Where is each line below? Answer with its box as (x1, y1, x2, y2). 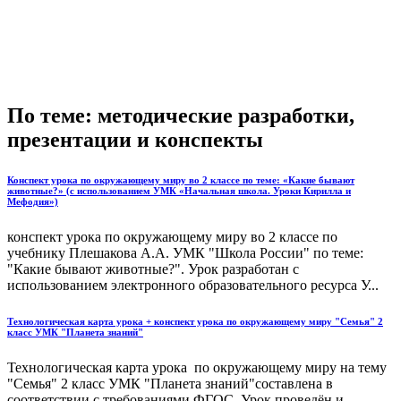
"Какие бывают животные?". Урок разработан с (7, 260, 299, 277)
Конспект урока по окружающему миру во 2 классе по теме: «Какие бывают (7, 174, 354, 185)
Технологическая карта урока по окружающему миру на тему (7, 359, 387, 375)
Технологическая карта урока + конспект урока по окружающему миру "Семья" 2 (7, 315, 383, 327)
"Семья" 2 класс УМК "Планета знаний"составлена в (7, 375, 333, 391)
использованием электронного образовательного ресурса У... (7, 277, 379, 293)
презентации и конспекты (7, 127, 263, 151)
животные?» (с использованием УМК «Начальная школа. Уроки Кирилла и (7, 184, 351, 196)
